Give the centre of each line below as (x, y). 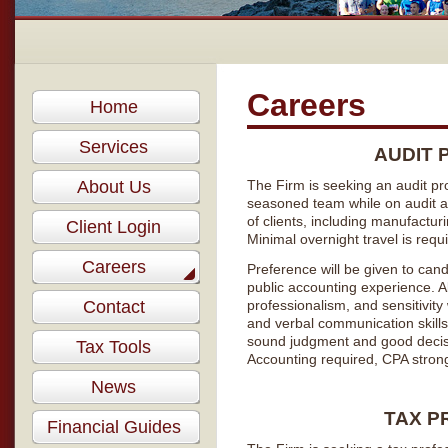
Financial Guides (113, 427)
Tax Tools (113, 347)
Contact (113, 307)
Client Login (113, 227)
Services (113, 147)
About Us (113, 187)
